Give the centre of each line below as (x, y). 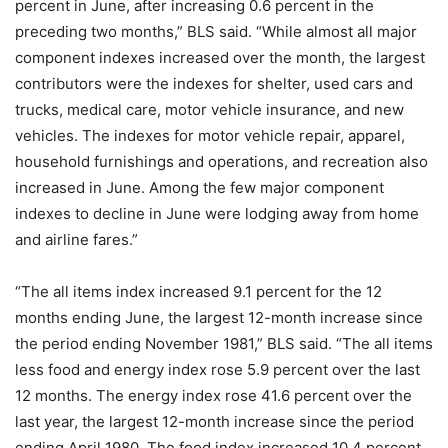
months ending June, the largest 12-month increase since (219, 318)
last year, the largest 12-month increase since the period (214, 422)
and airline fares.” (76, 240)
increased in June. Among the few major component (199, 188)
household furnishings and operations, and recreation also (221, 162)
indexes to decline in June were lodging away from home (217, 214)
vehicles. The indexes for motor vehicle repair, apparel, (210, 136)
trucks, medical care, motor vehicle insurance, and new (209, 110)
